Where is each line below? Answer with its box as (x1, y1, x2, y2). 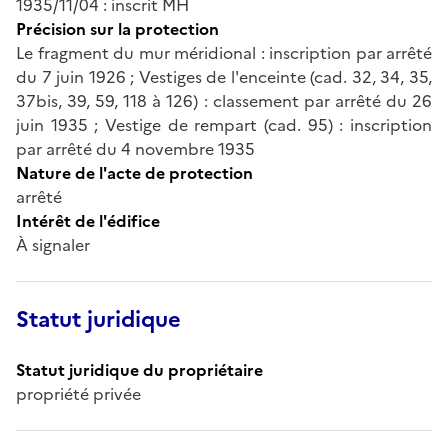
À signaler (16, 232, 90, 257)
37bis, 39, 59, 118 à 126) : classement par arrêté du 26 (16, 88, 432, 113)
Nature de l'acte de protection (16, 160, 253, 185)
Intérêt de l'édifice (16, 208, 160, 233)
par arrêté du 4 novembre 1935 (16, 136, 255, 161)
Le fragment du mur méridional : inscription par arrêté (16, 40, 432, 65)
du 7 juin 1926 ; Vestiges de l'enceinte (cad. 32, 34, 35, (16, 64, 432, 89)
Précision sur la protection (16, 16, 219, 41)
